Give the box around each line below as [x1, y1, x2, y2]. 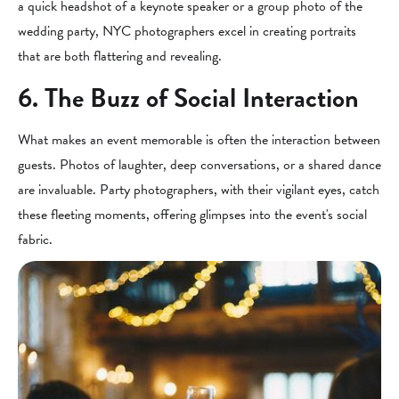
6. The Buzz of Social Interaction [18, 78, 359, 118]
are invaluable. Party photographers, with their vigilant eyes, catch [18, 179, 379, 200]
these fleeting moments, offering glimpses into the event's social [18, 204, 367, 225]
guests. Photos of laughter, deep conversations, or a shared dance [18, 154, 381, 175]
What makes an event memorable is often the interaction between [18, 129, 380, 151]
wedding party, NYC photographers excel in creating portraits [18, 20, 356, 42]
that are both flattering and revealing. [18, 45, 222, 67]
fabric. [18, 229, 53, 250]
